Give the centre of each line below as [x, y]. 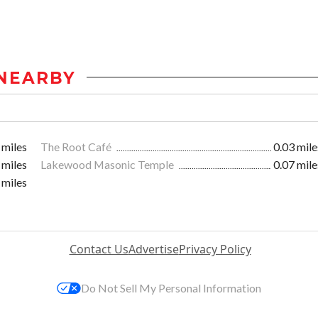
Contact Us [99, 249]
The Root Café [77, 146]
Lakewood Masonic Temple [108, 164]
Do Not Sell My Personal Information [171, 287]
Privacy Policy [215, 249]
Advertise [153, 249]
